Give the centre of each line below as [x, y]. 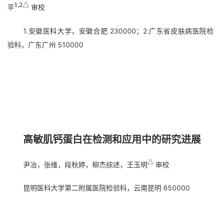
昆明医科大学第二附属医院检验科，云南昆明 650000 [107, 188]
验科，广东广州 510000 [45, 45]
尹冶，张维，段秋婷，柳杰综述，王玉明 [85, 165]
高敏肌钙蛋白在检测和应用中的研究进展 [112, 140]
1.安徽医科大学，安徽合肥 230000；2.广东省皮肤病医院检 [118, 31]
